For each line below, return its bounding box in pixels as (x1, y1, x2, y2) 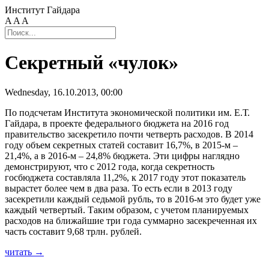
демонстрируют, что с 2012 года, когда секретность (5, 161, 214, 172)
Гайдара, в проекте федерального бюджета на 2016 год (5, 118, 229, 128)
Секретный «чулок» (5, 52, 178, 74)
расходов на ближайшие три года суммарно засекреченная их (5, 215, 257, 226)
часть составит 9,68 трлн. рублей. (5, 226, 142, 237)
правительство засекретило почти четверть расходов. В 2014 (5, 128, 253, 139)
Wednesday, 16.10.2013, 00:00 (5, 86, 122, 97)
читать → (5, 246, 44, 257)
